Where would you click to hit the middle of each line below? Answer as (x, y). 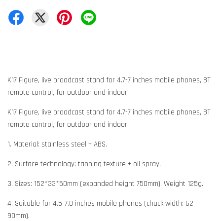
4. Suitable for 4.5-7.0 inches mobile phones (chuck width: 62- (102, 204)
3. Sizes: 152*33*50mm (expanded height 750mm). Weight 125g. (105, 184)
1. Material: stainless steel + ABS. (57, 145)
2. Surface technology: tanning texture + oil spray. (84, 164)
